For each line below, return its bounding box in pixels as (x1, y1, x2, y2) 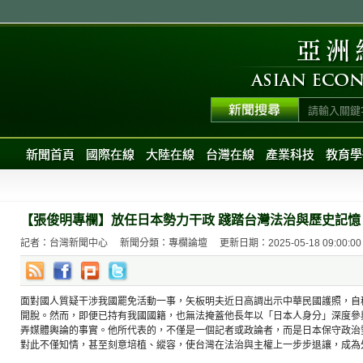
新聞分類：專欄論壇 (120, 237, 207, 249)
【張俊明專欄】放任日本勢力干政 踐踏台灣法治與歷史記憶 (20, 213, 361, 227)
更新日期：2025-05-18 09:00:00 (220, 237, 361, 249)
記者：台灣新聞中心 (20, 237, 108, 249)
